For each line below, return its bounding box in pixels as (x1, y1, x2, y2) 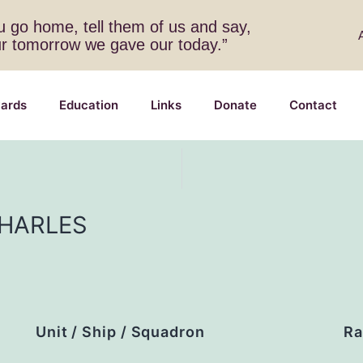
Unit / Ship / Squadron (35, 323, 205, 341)
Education (59, 97, 118, 113)
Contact (289, 97, 337, 113)
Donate (214, 97, 257, 113)
